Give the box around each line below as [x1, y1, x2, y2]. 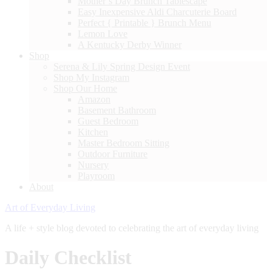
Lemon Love [78, 28, 127, 39]
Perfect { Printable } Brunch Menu [78, 17, 211, 28]
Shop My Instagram [53, 72, 129, 83]
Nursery [78, 159, 109, 170]
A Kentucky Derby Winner [78, 39, 182, 50]
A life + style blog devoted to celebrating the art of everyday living [5, 222, 259, 233]
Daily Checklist [5, 246, 132, 269]
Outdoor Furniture [78, 148, 148, 159]
